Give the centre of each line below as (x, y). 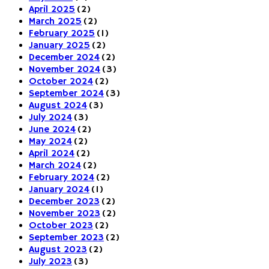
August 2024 (58, 105)
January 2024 (59, 189)
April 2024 (52, 153)
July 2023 (50, 261)
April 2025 (52, 9)
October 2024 (61, 81)
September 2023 (66, 237)
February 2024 (62, 177)
